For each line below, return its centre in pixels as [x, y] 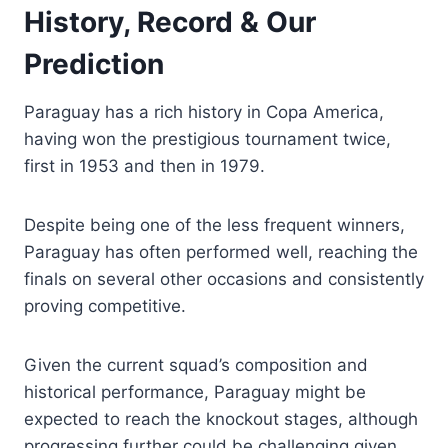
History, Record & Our [170, 21]
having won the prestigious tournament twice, [207, 138]
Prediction [94, 63]
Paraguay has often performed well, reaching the [221, 251]
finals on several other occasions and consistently [224, 278]
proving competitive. [105, 305]
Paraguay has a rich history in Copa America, [204, 111]
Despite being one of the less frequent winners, [214, 224]
